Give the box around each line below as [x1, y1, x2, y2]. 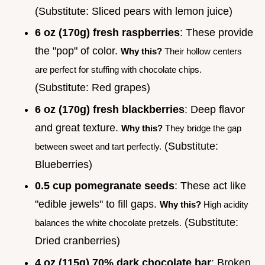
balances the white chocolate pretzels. [35, 218, 182, 228]
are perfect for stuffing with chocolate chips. [35, 64, 202, 75]
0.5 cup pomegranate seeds [35, 180, 174, 192]
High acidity [201, 199, 248, 210]
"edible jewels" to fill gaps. [35, 198, 160, 211]
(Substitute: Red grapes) [35, 82, 150, 94]
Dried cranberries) [35, 235, 120, 247]
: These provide [180, 27, 253, 39]
